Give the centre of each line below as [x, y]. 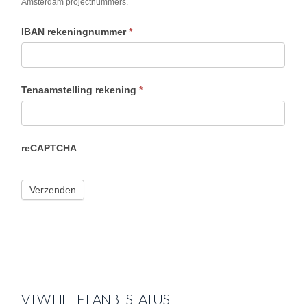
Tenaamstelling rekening [81, 90]
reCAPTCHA [49, 148]
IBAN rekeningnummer [75, 32]
